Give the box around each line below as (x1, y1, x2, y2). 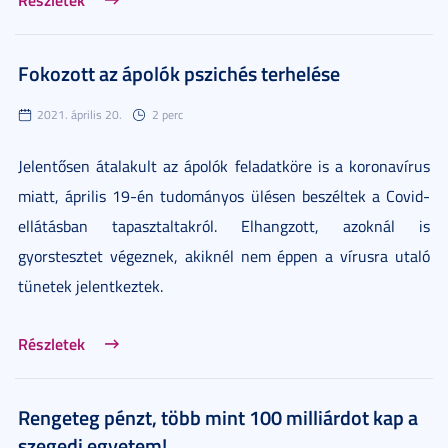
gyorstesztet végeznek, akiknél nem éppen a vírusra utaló (18, 244, 430, 267)
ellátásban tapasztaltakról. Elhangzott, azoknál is (18, 214, 430, 237)
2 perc (152, 105, 183, 123)
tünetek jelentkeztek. (18, 274, 163, 297)
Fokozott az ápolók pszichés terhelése (18, 58, 340, 87)
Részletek (18, 331, 85, 355)
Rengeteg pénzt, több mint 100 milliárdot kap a (18, 402, 418, 431)
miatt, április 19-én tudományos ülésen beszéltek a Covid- (18, 184, 430, 207)
